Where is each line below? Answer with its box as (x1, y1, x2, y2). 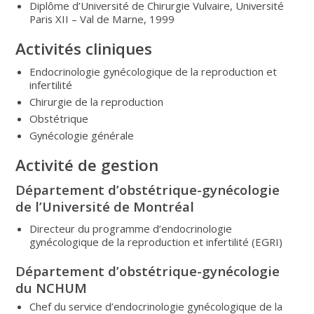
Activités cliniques (15, 37, 153, 60)
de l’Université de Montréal (15, 197, 195, 215)
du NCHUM (15, 278, 88, 296)
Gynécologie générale (29, 128, 135, 142)
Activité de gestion (15, 153, 159, 176)
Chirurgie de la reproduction (29, 94, 164, 109)
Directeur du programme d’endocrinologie (29, 221, 233, 235)
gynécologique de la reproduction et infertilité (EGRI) (29, 234, 283, 249)
